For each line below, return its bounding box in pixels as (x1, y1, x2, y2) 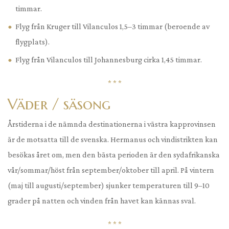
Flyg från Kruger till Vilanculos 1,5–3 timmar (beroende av (15, 22, 210, 31)
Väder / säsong (8, 95, 110, 114)
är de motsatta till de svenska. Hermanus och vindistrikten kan (8, 135, 218, 144)
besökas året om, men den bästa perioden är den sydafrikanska (8, 150, 220, 159)
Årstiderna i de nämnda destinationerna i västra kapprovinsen (8, 120, 216, 129)
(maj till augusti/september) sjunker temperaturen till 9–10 (8, 181, 210, 190)
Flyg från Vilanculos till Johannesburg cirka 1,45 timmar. (15, 55, 202, 64)
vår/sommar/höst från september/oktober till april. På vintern (8, 166, 214, 175)
